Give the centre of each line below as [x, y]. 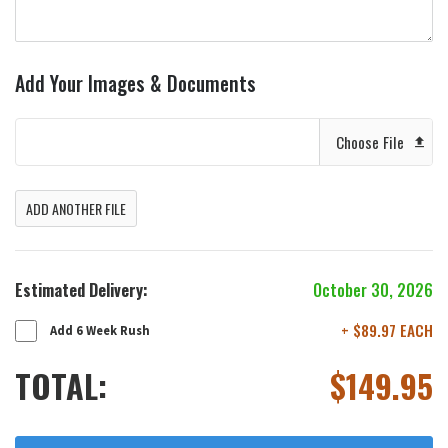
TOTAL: [61, 385]
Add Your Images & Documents [135, 84]
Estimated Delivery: [81, 289]
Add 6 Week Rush [99, 330]
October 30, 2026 [373, 289]
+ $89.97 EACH [387, 330]
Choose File [374, 141]
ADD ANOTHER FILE [76, 209]
